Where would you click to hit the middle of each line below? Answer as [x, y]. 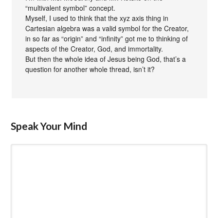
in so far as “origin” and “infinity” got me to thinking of [107, 39]
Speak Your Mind [49, 126]
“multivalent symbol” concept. [71, 8]
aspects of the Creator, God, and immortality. [94, 49]
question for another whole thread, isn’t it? [90, 69]
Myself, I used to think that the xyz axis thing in [97, 18]
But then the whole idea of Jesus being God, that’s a [106, 59]
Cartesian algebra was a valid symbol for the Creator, [107, 28]
